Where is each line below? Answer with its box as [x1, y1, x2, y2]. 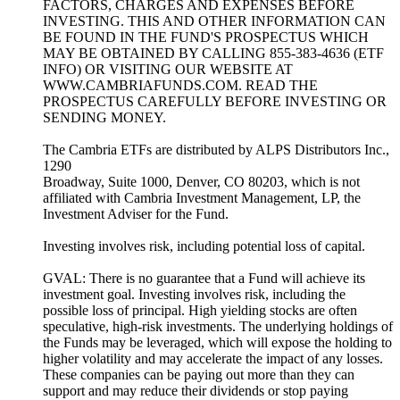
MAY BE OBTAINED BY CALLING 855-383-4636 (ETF [43, 45, 384, 61]
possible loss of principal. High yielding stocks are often [43, 302, 357, 318]
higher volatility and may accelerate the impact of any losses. [43, 350, 383, 366]
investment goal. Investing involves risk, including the [43, 286, 346, 302]
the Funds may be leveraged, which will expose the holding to [43, 334, 392, 350]
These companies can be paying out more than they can [43, 366, 354, 382]
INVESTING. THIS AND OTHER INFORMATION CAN [43, 12, 386, 29]
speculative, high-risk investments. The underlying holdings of [43, 318, 393, 334]
